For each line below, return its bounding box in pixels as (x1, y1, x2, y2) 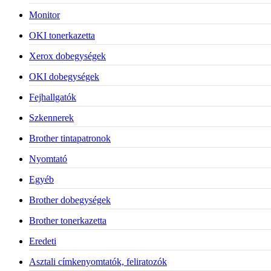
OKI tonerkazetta (29, 30, 95, 41)
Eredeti (29, 235, 56, 246)
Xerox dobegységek (29, 50, 106, 61)
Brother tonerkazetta (29, 215, 106, 226)
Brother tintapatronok (29, 132, 111, 143)
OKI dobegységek (29, 71, 99, 82)
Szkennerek (29, 112, 74, 123)
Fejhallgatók (29, 91, 76, 102)
